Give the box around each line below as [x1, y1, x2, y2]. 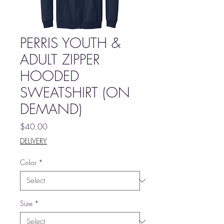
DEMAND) [20, 99, 82, 118]
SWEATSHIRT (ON [20, 82, 130, 101]
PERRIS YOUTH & [20, 33, 120, 52]
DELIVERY [20, 135, 47, 145]
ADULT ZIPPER [20, 49, 100, 68]
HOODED [20, 66, 79, 85]
